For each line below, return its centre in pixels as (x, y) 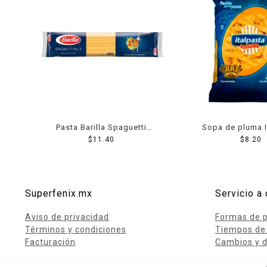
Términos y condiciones (76, 229)
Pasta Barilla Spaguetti (102, 127)
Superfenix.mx (59, 193)
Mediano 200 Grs (101, 139)
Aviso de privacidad (67, 217)
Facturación (50, 242)
